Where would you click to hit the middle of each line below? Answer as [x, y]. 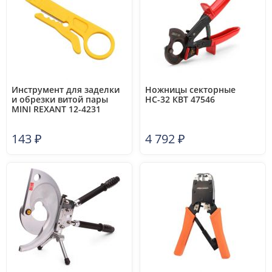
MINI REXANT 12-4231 [56, 109]
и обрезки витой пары [60, 99]
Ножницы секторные [190, 90]
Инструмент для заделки [66, 90]
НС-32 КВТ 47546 [180, 99]
